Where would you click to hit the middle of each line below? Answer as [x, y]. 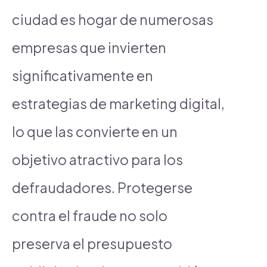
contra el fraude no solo [90, 215]
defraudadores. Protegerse [102, 187]
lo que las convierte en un [95, 131]
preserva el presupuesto [92, 243]
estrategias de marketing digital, [118, 103]
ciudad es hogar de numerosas [113, 19]
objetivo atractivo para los [97, 159]
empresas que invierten [89, 47]
